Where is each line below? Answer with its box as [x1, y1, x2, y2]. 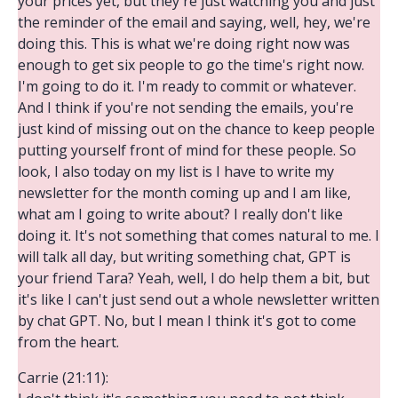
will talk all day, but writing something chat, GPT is [18, 246, 351, 267]
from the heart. [18, 331, 119, 352]
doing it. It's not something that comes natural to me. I [18, 225, 379, 245]
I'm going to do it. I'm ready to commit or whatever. [18, 76, 356, 96]
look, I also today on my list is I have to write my [18, 161, 334, 181]
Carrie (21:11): [18, 367, 108, 387]
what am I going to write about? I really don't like [18, 203, 343, 224]
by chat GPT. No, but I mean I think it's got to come [18, 310, 356, 330]
